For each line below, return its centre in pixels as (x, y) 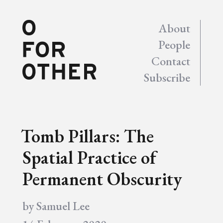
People (174, 45)
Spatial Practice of (89, 158)
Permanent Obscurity (102, 179)
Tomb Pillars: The (87, 136)
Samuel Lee (63, 206)
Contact (171, 61)
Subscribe (167, 77)
